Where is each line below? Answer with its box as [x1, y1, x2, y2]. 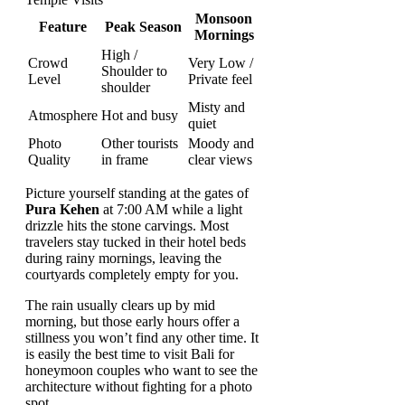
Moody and [188, 135, 254, 151]
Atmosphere [28, 107, 98, 123]
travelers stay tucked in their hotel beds [25, 233, 246, 250]
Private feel [188, 71, 252, 87]
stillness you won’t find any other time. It [25, 329, 259, 345]
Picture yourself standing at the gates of [25, 184, 249, 201]
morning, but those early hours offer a [25, 313, 240, 329]
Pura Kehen [25, 201, 99, 217]
